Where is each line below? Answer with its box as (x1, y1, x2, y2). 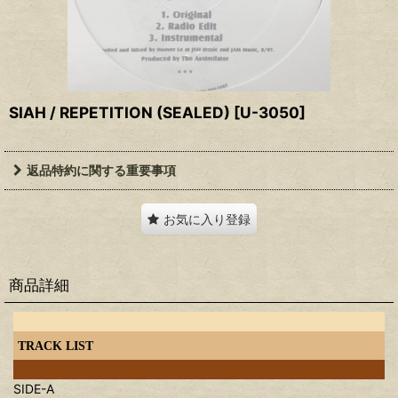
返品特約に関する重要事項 (27, 163, 176, 178)
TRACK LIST (18, 338, 93, 353)
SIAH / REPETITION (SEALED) (9, 103, 230, 122)
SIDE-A (13, 381, 54, 396)
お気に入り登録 (163, 211, 251, 227)
